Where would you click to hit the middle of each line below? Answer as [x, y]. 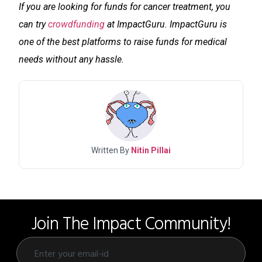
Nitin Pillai [151, 150]
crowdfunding [76, 24]
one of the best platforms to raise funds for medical [123, 42]
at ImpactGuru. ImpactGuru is [166, 24]
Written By [111, 150]
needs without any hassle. [71, 59]
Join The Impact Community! [131, 222]
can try [33, 24]
